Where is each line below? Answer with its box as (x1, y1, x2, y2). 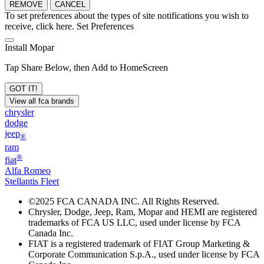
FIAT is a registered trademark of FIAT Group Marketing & (28, 238, 250, 249)
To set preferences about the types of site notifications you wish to (5, 11, 249, 21)
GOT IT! (9, 84, 38, 94)
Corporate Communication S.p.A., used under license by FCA (28, 249, 259, 259)
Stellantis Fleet (5, 176, 59, 186)
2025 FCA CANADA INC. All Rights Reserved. (35, 196, 219, 206)
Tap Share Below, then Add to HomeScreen (5, 62, 168, 73)
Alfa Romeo (5, 165, 51, 176)
